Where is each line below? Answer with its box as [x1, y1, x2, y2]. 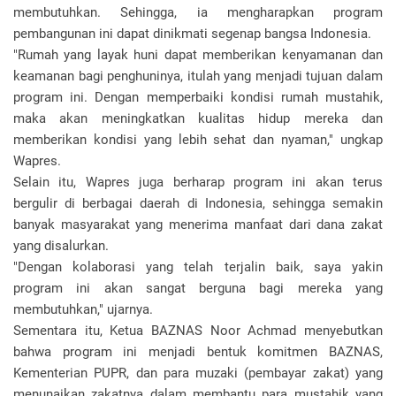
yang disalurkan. [13, 238, 112, 254]
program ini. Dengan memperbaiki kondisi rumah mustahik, [13, 89, 383, 105]
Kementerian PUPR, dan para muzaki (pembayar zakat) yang [13, 365, 383, 381]
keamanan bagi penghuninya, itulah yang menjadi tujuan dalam [13, 68, 383, 84]
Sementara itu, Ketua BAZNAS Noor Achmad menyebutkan [13, 323, 383, 339]
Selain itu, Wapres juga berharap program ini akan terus [13, 174, 383, 190]
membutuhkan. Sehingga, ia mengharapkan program [13, 4, 383, 20]
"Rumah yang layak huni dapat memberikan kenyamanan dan [13, 47, 383, 63]
